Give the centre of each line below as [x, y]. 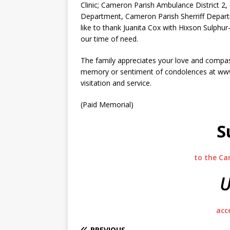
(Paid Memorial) [107, 104]
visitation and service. [116, 83]
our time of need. [109, 39]
